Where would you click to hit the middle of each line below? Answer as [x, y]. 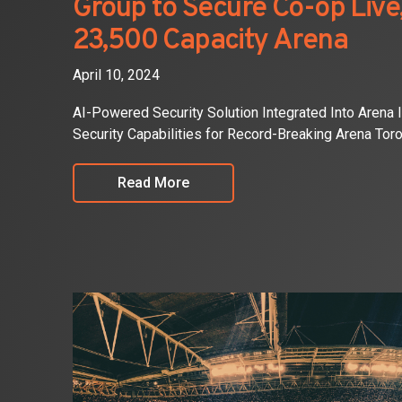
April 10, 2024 [116, 74]
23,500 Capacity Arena [210, 41]
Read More [153, 182]
